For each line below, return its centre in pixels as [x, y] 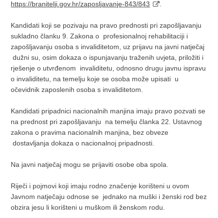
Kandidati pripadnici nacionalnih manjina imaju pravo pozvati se [108, 111]
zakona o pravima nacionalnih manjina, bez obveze [90, 132]
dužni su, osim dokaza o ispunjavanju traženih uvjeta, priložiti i [108, 57]
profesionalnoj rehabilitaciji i [146, 36]
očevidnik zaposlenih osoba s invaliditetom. [77, 90]
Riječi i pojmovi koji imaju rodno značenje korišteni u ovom [100, 186]
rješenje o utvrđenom [45, 68]
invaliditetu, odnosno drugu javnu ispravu [143, 68]
